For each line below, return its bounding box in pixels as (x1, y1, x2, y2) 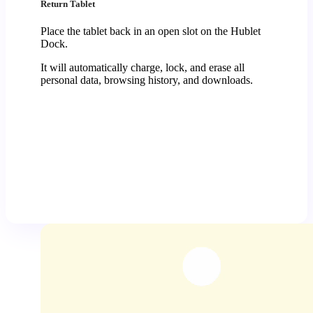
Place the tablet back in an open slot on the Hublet (41, 25, 261, 38)
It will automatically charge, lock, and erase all (41, 61, 245, 74)
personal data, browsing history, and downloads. (41, 74, 253, 87)
